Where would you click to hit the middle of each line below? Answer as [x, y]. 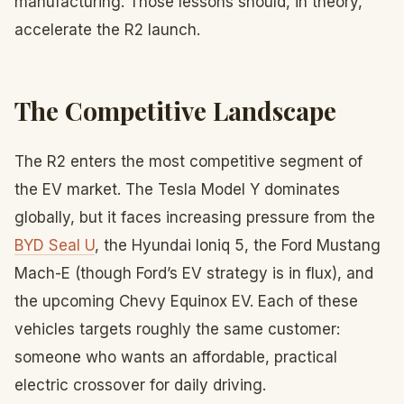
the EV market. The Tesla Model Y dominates [177, 189]
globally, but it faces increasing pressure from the [195, 217]
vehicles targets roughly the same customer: [177, 329]
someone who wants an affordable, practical [176, 357]
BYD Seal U [55, 245]
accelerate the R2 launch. [107, 30]
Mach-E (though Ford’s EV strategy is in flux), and [194, 273]
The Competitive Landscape [175, 110]
